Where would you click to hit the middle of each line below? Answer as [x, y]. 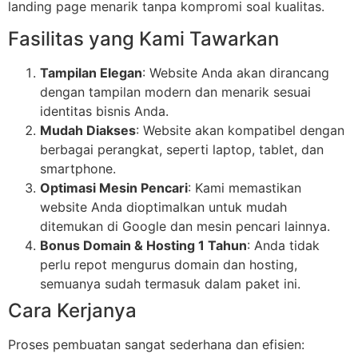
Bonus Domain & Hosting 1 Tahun [143, 245]
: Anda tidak [283, 245]
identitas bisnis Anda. [104, 111]
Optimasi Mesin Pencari [114, 187]
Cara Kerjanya [72, 310]
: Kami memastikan [245, 187]
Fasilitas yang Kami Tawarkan [143, 38]
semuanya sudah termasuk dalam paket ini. [170, 283]
